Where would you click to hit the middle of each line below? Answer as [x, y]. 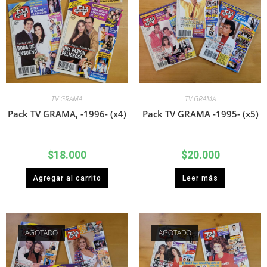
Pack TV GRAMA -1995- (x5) [200, 114]
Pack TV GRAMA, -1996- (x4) [67, 114]
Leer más [200, 178]
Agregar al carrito [67, 178]
